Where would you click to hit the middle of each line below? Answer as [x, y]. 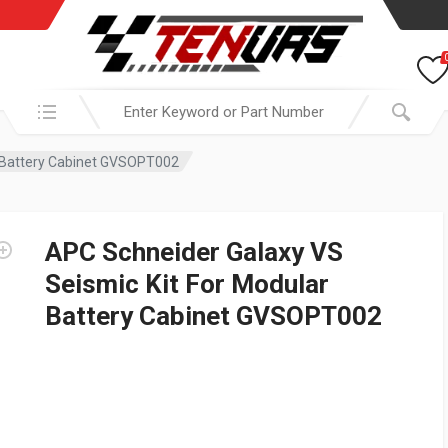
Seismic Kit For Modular [187, 284]
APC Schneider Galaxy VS [194, 252]
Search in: [36, 100]
